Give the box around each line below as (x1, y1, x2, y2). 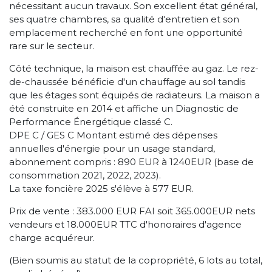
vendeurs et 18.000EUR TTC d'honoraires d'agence (9, 218, 242, 230)
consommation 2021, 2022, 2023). (9, 169, 161, 181)
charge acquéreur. (9, 231, 95, 243)
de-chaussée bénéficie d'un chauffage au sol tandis (9, 75, 245, 87)
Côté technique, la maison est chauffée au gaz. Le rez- (9, 62, 259, 74)
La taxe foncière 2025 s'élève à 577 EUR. (9, 182, 194, 194)
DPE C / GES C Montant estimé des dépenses (9, 129, 217, 141)
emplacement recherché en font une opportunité (9, 26, 243, 38)
